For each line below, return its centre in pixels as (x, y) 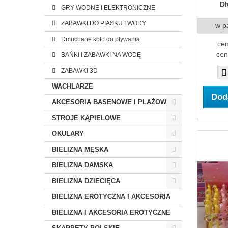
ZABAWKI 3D (79, 71)
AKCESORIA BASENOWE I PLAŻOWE (111, 102)
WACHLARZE (73, 86)
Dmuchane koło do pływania (100, 39)
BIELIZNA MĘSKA (80, 149)
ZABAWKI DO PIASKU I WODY (103, 23)
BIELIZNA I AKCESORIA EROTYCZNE (111, 212)
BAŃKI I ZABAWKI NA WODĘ (100, 55)
